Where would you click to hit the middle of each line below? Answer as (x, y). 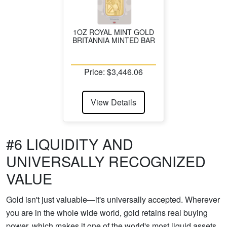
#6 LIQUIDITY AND (70, 143)
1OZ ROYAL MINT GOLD (113, 32)
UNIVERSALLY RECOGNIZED (106, 161)
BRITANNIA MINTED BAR (113, 40)
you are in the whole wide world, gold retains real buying (107, 212)
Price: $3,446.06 (113, 71)
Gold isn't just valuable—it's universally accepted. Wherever (113, 199)
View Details (113, 102)
